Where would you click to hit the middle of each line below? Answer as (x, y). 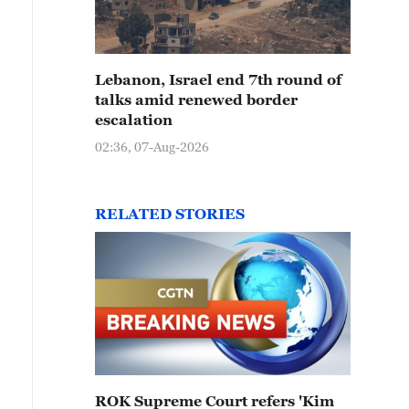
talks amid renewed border (196, 100)
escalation (134, 120)
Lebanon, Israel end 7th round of (218, 79)
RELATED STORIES (170, 214)
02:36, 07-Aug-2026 (152, 147)
